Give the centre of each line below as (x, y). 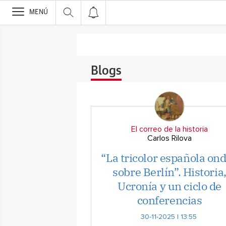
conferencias (169, 200)
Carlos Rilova (169, 138)
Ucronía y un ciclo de (169, 186)
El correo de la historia (169, 129)
